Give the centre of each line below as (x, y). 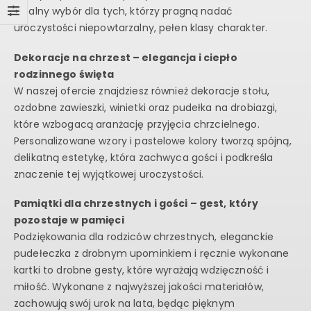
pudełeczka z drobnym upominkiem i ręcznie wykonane (151, 254)
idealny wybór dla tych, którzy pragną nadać (124, 11)
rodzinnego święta (64, 74)
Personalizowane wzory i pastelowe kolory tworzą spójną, (153, 141)
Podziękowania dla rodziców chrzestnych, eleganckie (144, 237)
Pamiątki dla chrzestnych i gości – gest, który (136, 204)
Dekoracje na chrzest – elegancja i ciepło (126, 57)
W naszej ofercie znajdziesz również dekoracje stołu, (142, 91)
